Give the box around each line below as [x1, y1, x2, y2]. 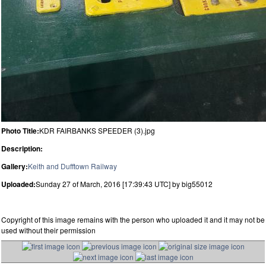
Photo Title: [1, 125, 39, 136]
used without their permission [1, 224, 96, 235]
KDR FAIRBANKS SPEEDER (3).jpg [39, 125, 155, 135]
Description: [1, 142, 43, 154]
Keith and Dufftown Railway [28, 160, 117, 171]
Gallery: [1, 160, 28, 172]
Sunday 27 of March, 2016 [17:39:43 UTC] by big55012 [36, 178, 213, 189]
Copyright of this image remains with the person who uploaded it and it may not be [1, 214, 265, 224]
